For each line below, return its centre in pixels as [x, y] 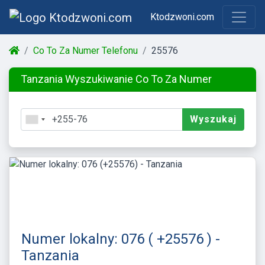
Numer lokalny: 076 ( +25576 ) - [121, 239]
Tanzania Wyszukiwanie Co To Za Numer [116, 79]
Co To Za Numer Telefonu [85, 50]
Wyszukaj [213, 119]
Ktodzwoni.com [182, 17]
